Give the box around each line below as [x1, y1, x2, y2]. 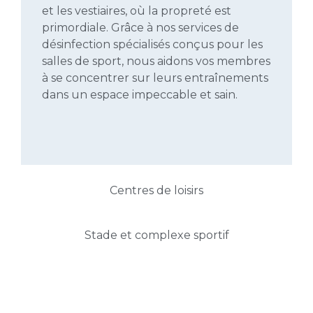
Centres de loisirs [110, 184, 203, 198]
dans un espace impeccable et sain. [42, 87, 238, 101]
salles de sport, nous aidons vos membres [42, 54, 270, 68]
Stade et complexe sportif [84, 228, 229, 242]
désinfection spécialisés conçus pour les [42, 37, 263, 51]
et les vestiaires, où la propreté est [42, 3, 231, 17]
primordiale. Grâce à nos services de [42, 20, 239, 34]
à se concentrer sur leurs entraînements [42, 71, 268, 85]
